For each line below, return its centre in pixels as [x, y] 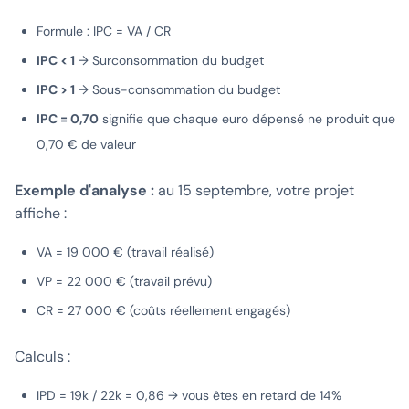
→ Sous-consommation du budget [181, 90]
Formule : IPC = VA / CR [104, 31]
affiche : [41, 214]
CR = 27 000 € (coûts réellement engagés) [163, 311]
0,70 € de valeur [86, 145]
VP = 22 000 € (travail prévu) [124, 282]
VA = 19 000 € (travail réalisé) [125, 252]
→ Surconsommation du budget [169, 61]
